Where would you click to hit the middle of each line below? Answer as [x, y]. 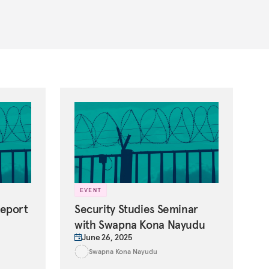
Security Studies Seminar [136, 209]
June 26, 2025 [107, 237]
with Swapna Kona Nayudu [140, 225]
